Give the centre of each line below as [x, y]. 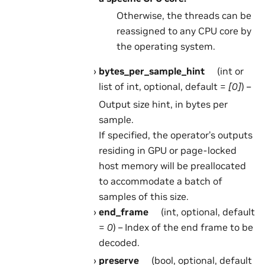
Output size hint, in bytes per [163, 104]
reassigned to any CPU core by [184, 30]
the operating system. [166, 46]
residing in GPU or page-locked [167, 150]
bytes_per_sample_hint [151, 71]
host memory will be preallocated [172, 165]
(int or [230, 71]
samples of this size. [143, 196]
